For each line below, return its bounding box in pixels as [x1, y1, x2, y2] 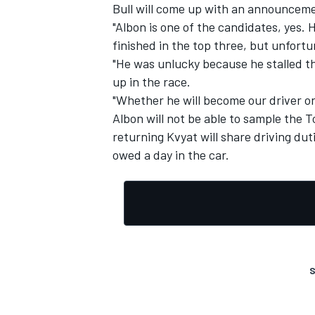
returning [112, 129, 167, 145]
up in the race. [112, 74, 191, 90]
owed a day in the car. [112, 147, 229, 163]
